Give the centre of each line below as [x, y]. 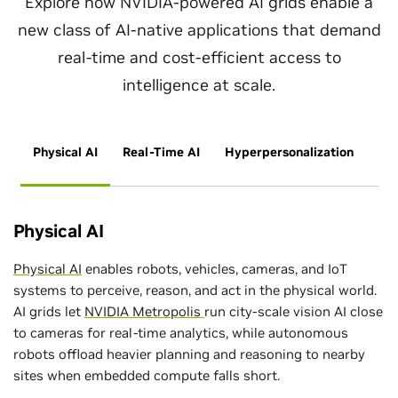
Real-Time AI [161, 152]
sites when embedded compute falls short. [147, 375]
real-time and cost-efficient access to [199, 57]
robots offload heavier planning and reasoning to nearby [189, 354]
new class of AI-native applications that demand [199, 30]
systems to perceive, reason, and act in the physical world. [195, 290]
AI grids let [49, 311]
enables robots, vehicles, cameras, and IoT [215, 269]
